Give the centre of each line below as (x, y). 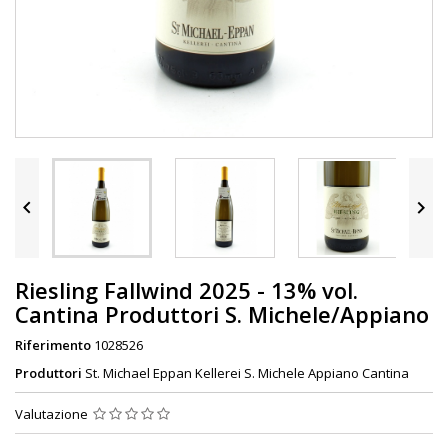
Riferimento (53, 344)
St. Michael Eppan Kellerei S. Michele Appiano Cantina (247, 372)
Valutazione (53, 413)
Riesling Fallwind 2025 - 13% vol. (186, 289)
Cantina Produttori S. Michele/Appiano (222, 313)
